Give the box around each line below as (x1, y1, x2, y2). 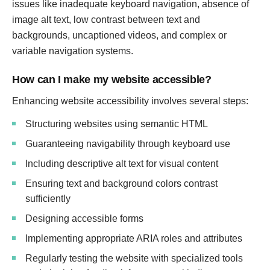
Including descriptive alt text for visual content (25, 159, 218, 169)
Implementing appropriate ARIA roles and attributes (25, 233, 242, 243)
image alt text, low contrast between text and (12, 14, 200, 25)
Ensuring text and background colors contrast (25, 178, 218, 189)
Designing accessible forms (25, 213, 143, 224)
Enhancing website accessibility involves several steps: (12, 96, 248, 106)
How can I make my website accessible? (12, 74, 212, 86)
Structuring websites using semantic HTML (25, 119, 208, 129)
